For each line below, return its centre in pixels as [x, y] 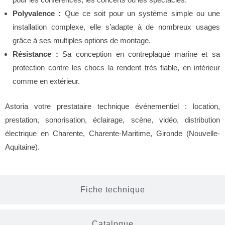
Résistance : [35, 54]
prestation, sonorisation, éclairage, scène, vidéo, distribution [113, 120]
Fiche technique [113, 189]
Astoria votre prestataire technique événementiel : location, [113, 106]
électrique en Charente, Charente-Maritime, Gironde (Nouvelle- [113, 134]
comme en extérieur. [46, 81]
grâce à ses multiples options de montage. [82, 41]
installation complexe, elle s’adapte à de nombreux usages [116, 27]
